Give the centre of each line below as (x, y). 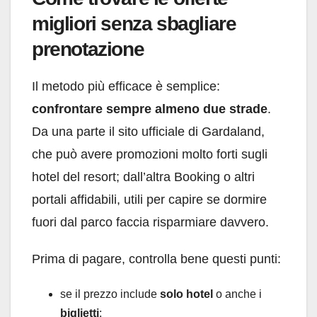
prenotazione (88, 49)
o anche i (237, 294)
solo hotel (186, 294)
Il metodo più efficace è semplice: (126, 86)
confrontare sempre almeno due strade (150, 109)
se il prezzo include (110, 294)
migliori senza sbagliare (134, 23)
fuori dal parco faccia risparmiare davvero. (150, 222)
